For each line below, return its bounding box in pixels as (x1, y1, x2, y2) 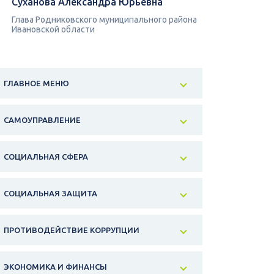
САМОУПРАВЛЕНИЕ (4, 116, 81, 125)
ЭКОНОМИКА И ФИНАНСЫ (4, 262, 107, 272)
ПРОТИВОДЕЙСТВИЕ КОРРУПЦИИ (4, 226, 139, 235)
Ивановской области (12, 24, 95, 35)
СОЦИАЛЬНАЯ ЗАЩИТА (4, 189, 97, 198)
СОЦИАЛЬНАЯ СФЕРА (4, 152, 88, 161)
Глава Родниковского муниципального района (12, 15, 197, 25)
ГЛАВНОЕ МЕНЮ (4, 79, 69, 88)
